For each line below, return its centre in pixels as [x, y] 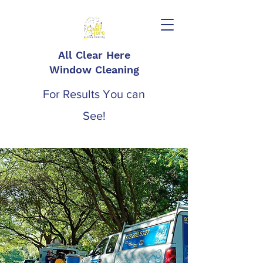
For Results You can [94, 94]
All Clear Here [94, 55]
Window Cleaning [94, 70]
